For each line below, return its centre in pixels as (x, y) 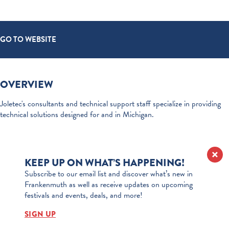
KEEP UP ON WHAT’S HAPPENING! (105, 163)
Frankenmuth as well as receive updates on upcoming (109, 185)
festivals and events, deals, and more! (84, 196)
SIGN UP (40, 214)
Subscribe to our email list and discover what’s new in (109, 174)
